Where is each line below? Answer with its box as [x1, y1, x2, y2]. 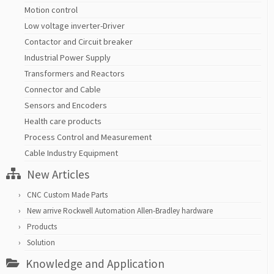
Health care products [24, 116, 102, 127]
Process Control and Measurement [24, 131, 152, 143]
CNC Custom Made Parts [27, 190, 108, 201]
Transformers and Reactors [24, 68, 125, 80]
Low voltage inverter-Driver [24, 20, 125, 32]
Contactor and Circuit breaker [24, 36, 133, 48]
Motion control [24, 4, 78, 16]
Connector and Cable [24, 84, 101, 95]
